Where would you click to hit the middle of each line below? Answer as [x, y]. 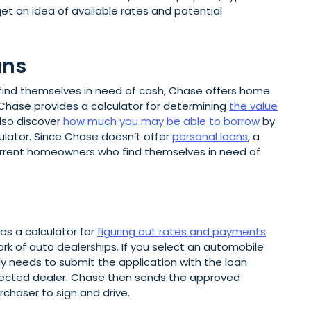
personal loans [210, 137]
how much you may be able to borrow [161, 121]
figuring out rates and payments [182, 232]
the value [253, 106]
